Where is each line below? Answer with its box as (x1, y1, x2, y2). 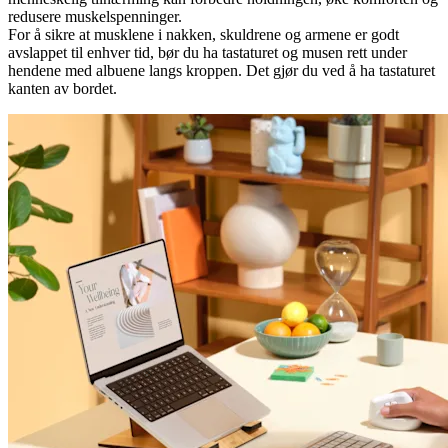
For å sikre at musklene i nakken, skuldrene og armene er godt (8, 26, 399, 44)
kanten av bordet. (8, 80, 117, 98)
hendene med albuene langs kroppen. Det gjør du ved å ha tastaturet (8, 62, 435, 80)
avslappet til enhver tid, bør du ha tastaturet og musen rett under (8, 44, 407, 62)
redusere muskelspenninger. (8, 8, 182, 26)
